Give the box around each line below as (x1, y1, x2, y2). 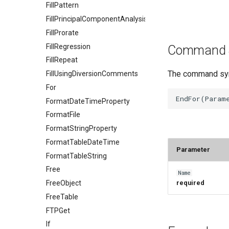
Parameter (176, 146, 210, 153)
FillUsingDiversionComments (46, 70, 138, 78)
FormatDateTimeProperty (46, 97, 130, 105)
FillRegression (46, 42, 90, 51)
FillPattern (46, 1, 79, 10)
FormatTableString (46, 151, 107, 160)
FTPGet (46, 206, 70, 215)
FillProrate (46, 28, 79, 37)
